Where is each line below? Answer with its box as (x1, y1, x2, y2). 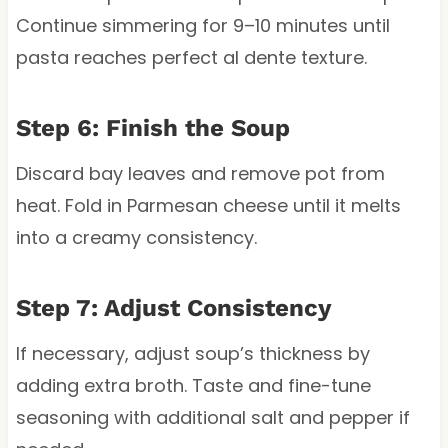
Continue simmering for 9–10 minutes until (15, 12, 390, 38)
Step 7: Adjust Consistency (15, 293, 332, 322)
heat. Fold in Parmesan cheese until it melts (15, 192, 401, 218)
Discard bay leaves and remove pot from (15, 160, 385, 186)
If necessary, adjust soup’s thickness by (15, 340, 370, 366)
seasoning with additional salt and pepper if (15, 404, 410, 430)
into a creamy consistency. (15, 224, 257, 250)
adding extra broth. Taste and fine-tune (15, 372, 371, 398)
